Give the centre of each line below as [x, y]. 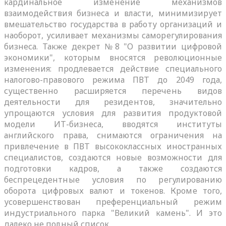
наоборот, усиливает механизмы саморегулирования [113, 35]
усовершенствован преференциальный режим [113, 202]
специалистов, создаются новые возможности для [113, 157]
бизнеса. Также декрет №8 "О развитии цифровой [113, 46]
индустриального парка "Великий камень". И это [113, 213]
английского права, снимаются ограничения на [113, 135]
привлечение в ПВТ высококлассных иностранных [113, 146]
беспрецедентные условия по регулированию [113, 179]
